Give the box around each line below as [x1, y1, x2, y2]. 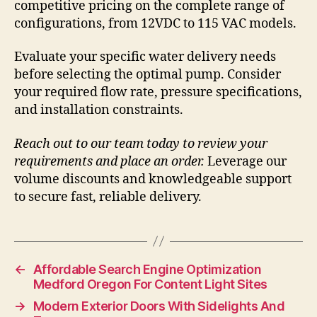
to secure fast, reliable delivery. [14, 188, 202, 205]
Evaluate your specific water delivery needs [14, 49, 276, 66]
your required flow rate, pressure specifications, [14, 84, 302, 101]
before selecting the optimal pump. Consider [14, 67, 281, 83]
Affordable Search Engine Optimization [33, 261, 262, 277]
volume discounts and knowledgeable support [14, 171, 292, 188]
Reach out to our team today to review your [14, 135, 267, 152]
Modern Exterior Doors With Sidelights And [33, 298, 285, 313]
